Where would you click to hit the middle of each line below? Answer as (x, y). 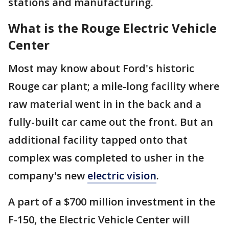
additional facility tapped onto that (98, 140)
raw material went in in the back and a (105, 104)
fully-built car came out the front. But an (111, 122)
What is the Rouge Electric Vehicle (112, 28)
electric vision (122, 176)
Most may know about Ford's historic (101, 68)
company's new (48, 176)
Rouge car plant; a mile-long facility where (114, 86)
